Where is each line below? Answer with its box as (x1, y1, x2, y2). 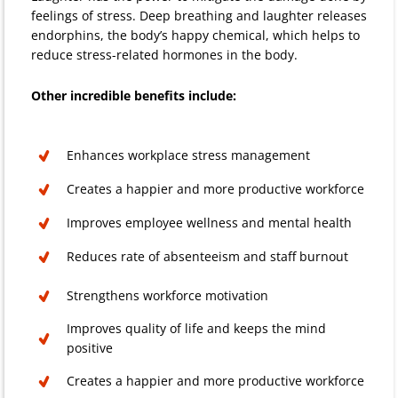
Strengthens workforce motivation (67, 286, 268, 304)
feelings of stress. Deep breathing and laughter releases (31, 6, 367, 24)
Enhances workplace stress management (67, 146, 310, 163)
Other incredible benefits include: (31, 86, 236, 104)
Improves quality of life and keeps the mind (67, 319, 326, 337)
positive (67, 338, 113, 356)
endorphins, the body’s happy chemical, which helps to (31, 26, 360, 44)
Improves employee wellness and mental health (67, 213, 352, 231)
